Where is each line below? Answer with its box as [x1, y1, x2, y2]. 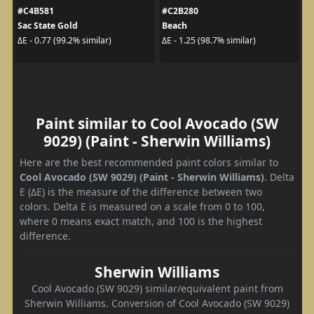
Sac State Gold [17, 19, 78, 32]
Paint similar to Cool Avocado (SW [36, 113, 278, 133]
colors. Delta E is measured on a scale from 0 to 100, [20, 199, 265, 213]
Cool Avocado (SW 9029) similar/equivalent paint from [31, 281, 283, 295]
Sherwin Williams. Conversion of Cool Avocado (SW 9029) [25, 296, 289, 310]
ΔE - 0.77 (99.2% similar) [17, 34, 111, 47]
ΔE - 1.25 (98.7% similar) [162, 34, 256, 47]
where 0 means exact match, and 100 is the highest [20, 214, 262, 228]
